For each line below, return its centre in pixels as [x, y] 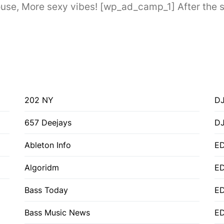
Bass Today [46, 190]
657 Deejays [48, 122]
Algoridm [42, 167]
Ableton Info [48, 145]
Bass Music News [57, 212]
